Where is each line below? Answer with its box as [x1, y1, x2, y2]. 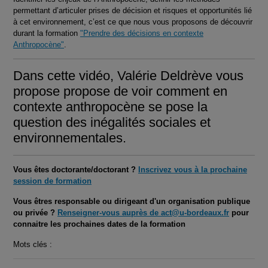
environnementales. [13, 130, 126, 146]
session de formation [13, 176, 92, 186]
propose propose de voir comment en [13, 84, 227, 99]
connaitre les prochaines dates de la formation [13, 220, 185, 229]
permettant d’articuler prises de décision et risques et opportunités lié [13, 5, 252, 15]
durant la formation [13, 28, 80, 38]
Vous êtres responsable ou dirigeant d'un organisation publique [13, 197, 250, 206]
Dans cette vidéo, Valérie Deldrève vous [13, 68, 243, 84]
